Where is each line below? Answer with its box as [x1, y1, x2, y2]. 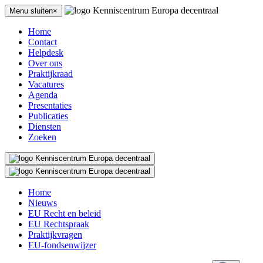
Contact [28, 37, 57, 47]
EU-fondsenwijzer [28, 240, 96, 250]
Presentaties [28, 100, 72, 110]
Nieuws [28, 198, 57, 208]
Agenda [28, 90, 58, 100]
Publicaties [28, 111, 68, 121]
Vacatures [28, 79, 64, 89]
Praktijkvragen [28, 230, 82, 240]
